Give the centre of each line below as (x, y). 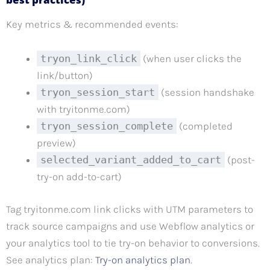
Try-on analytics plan (143, 259)
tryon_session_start (98, 93)
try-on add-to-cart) (79, 177)
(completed (205, 126)
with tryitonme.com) (83, 109)
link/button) (65, 76)
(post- (240, 160)
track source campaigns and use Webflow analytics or (130, 226)
